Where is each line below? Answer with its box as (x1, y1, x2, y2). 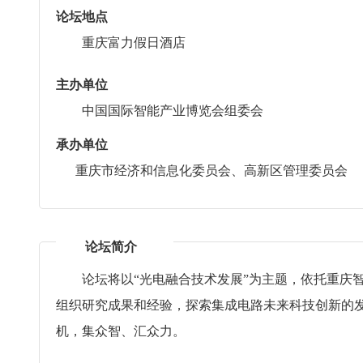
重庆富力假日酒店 (82, 35, 186, 49)
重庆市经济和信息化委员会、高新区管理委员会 (56, 163, 348, 177)
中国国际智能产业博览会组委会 (82, 103, 263, 117)
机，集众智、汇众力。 (56, 323, 186, 338)
